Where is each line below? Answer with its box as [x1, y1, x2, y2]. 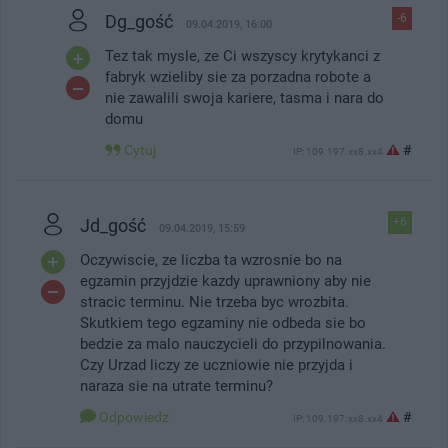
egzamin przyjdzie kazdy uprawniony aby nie [80, 271, 371, 290]
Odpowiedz [99, 408, 169, 425]
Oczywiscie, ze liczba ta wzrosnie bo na [80, 250, 342, 269]
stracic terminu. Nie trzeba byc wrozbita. [80, 292, 349, 311]
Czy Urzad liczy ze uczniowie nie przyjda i [80, 355, 353, 374]
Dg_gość [105, 10, 173, 32]
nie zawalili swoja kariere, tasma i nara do [105, 88, 384, 107]
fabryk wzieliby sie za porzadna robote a [105, 67, 371, 86]
